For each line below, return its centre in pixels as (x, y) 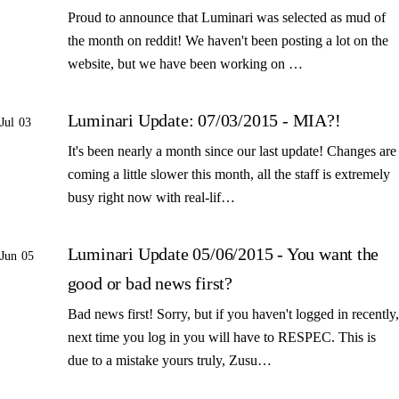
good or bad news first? (150, 283)
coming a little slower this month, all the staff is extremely (228, 174)
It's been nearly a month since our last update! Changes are (232, 151)
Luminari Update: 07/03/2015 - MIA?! (204, 120)
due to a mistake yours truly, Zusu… (169, 360)
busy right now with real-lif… (151, 197)
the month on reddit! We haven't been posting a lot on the (228, 40)
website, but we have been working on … (185, 63)
